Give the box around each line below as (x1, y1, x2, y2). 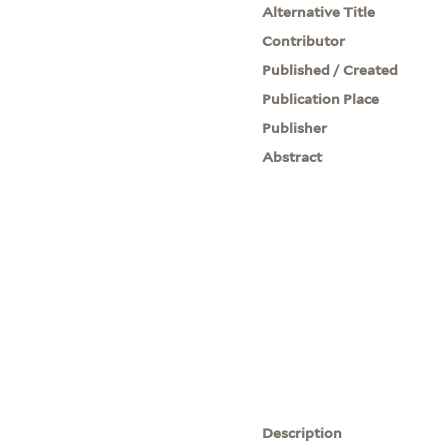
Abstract (262, 148, 323, 165)
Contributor (262, 32, 346, 49)
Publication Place (262, 90, 380, 107)
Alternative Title (262, 3, 376, 20)
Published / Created (262, 61, 399, 78)
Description (262, 424, 343, 441)
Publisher (262, 119, 328, 136)
